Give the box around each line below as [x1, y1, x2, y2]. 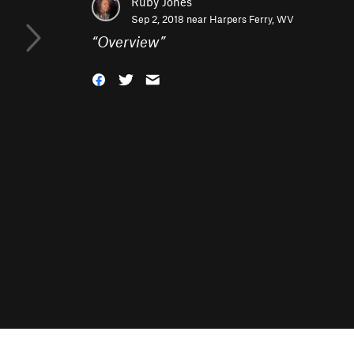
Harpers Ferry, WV [209, 13, 294, 25]
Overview [97, 32, 160, 51]
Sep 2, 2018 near [131, 13, 209, 25]
